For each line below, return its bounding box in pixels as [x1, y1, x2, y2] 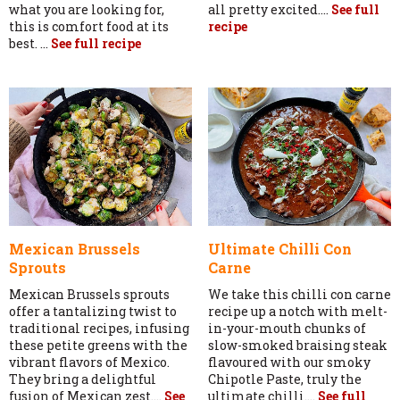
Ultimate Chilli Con [207, 239, 352, 259]
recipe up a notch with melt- [207, 303, 387, 321]
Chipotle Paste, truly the [207, 371, 362, 388]
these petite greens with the [9, 337, 187, 354]
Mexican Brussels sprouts [9, 286, 170, 304]
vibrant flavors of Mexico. [9, 354, 170, 371]
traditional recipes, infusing [9, 320, 189, 337]
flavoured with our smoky [207, 354, 371, 371]
